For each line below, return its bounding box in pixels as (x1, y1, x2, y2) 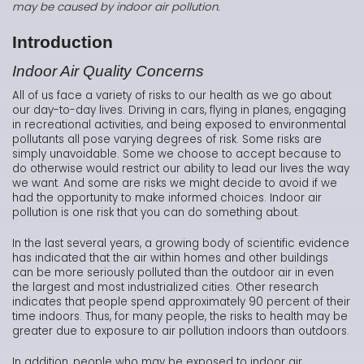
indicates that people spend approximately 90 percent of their (12, 294, 350, 310)
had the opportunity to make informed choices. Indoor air (12, 190, 322, 206)
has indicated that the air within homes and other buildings (12, 250, 328, 266)
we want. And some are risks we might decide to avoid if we (12, 175, 337, 192)
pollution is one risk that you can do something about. (12, 205, 300, 221)
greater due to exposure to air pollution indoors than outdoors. (12, 323, 349, 340)
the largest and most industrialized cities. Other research (12, 279, 318, 296)
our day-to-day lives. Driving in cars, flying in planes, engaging (12, 102, 346, 119)
